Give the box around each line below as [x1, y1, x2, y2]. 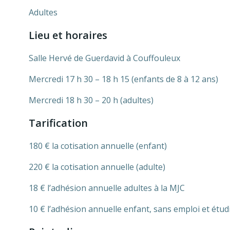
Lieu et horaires [29, 28, 107, 42]
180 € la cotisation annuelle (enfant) [29, 140, 167, 151]
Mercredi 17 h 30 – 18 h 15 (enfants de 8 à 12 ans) [29, 73, 218, 85]
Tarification [29, 116, 88, 130]
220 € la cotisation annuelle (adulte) [29, 161, 165, 172]
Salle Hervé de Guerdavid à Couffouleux [29, 52, 180, 64]
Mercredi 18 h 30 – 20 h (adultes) [29, 94, 154, 106]
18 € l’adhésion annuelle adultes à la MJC [29, 182, 185, 194]
